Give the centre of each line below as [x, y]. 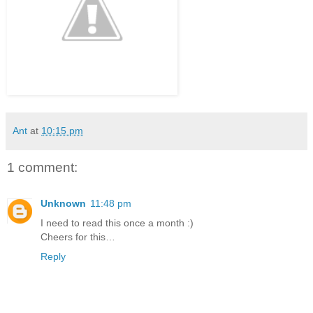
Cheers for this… [78, 237]
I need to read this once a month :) [117, 223]
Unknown [63, 204]
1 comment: [42, 167]
